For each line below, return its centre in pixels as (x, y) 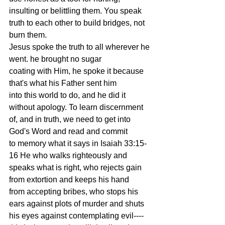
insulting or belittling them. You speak (75, 11)
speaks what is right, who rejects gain (76, 167)
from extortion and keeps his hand (69, 180)
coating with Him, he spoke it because (77, 71)
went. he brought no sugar (55, 59)
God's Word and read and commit (68, 131)
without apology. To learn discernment (76, 107)
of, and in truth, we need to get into (71, 119)
